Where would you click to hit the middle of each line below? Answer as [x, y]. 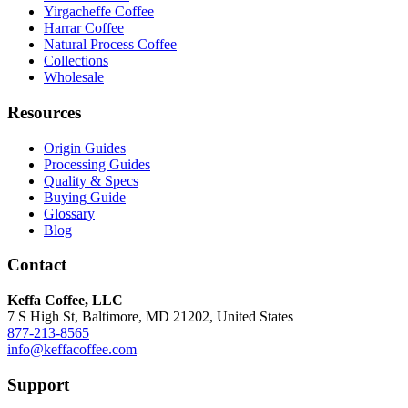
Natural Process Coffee [110, 45]
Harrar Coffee [84, 28]
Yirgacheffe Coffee [99, 12]
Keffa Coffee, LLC [65, 301]
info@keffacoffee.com [72, 350]
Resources [44, 112]
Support [38, 384]
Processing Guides [97, 164]
